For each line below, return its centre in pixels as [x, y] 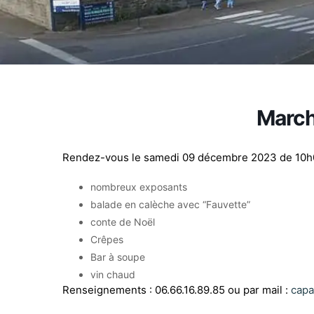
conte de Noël [123, 222]
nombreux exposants [139, 187]
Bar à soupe [118, 257]
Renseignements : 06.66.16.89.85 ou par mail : [177, 290]
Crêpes [107, 239]
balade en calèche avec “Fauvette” [170, 204]
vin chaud [113, 274]
